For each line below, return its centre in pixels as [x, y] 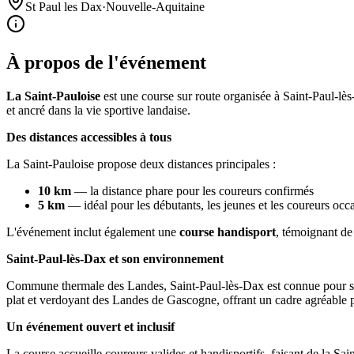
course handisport [228, 232]
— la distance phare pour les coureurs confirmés [192, 190]
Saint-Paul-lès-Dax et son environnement [115, 258]
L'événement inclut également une [93, 232]
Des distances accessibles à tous [89, 137]
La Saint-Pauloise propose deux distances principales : [141, 164]
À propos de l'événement [106, 62]
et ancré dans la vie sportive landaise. [98, 110]
